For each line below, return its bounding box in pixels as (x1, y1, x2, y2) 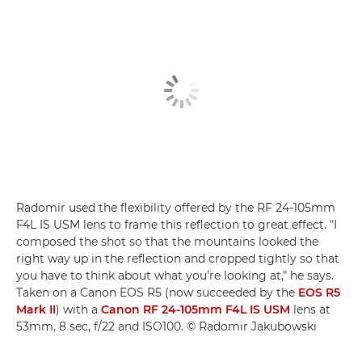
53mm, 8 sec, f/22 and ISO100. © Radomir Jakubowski (16, 318, 317, 334)
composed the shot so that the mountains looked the (16, 234, 318, 249)
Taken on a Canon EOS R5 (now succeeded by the (16, 284, 298, 300)
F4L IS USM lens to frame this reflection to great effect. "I (16, 217, 337, 232)
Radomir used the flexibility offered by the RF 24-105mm (16, 200, 335, 215)
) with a (56, 301, 101, 317)
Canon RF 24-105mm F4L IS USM (101, 301, 290, 317)
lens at (290, 301, 330, 317)
